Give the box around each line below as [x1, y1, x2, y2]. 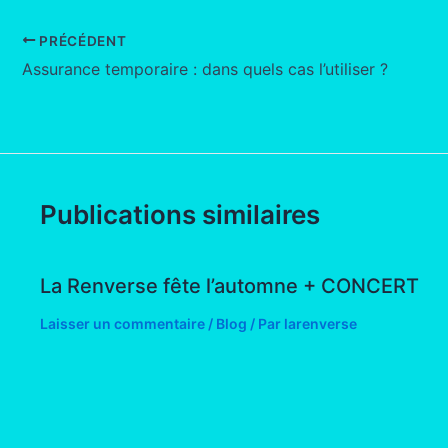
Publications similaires [40, 199, 320, 231]
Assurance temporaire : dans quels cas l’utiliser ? [22, 59, 388, 80]
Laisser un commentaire [40, 315, 205, 333]
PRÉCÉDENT [35, 32, 127, 49]
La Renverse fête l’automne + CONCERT [40, 274, 419, 299]
